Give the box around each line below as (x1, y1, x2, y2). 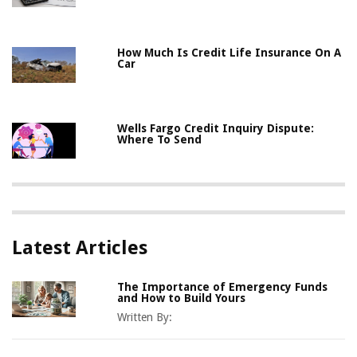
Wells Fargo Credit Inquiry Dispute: (117, 122, 315, 135)
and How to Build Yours (117, 292, 246, 305)
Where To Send (117, 133, 202, 147)
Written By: (117, 311, 173, 324)
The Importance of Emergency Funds (117, 280, 328, 294)
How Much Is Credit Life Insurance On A (117, 46, 342, 60)
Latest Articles (12, 237, 147, 260)
